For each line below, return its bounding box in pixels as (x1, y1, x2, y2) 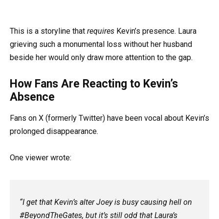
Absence (10, 90, 55, 104)
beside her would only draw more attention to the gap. (10, 53, 193, 63)
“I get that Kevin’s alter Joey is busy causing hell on (20, 197, 192, 207)
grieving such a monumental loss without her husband (10, 40, 192, 49)
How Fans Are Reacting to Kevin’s (10, 77, 178, 91)
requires (87, 26, 114, 36)
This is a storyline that (10, 26, 87, 36)
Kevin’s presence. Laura (114, 26, 197, 36)
